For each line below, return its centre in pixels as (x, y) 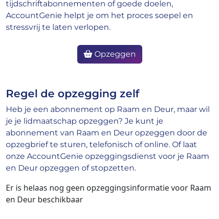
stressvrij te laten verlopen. (58, 27)
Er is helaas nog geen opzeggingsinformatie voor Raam (109, 188)
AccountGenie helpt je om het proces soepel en (99, 16)
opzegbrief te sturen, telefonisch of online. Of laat (101, 145)
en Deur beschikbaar (44, 200)
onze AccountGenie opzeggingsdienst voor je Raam (108, 156)
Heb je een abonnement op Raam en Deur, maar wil (108, 109)
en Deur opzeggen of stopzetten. (71, 168)
